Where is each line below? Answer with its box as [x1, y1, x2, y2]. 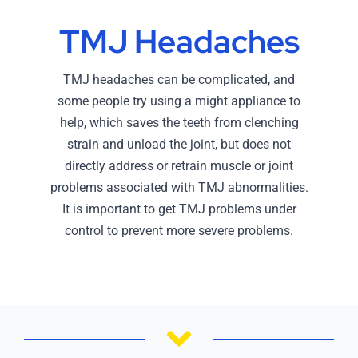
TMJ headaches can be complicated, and [63, 72, 295, 88]
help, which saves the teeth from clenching [59, 115, 299, 131]
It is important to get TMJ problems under [62, 201, 296, 217]
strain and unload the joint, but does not [67, 137, 291, 153]
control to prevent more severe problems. [65, 223, 293, 239]
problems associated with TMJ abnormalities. [50, 180, 308, 196]
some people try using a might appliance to [58, 93, 300, 109]
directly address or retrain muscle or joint [65, 158, 293, 174]
